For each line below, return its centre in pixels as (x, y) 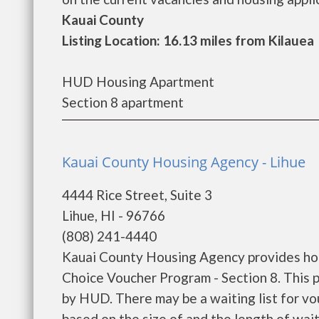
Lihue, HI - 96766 (114, 215)
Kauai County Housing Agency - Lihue (184, 162)
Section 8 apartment (123, 102)
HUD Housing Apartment (138, 82)
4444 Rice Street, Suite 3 (137, 195)
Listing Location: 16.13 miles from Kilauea (188, 40)
